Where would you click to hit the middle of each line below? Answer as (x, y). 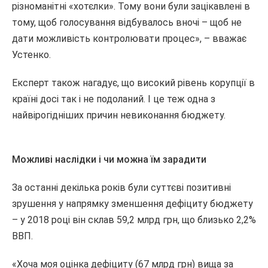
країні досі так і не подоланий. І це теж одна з (114, 99)
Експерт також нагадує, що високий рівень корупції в (133, 83)
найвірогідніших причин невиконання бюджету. (119, 115)
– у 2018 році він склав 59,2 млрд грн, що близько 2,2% (134, 220)
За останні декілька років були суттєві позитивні (121, 188)
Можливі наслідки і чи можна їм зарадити (109, 159)
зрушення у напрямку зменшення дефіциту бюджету (133, 204)
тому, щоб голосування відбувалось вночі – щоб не (127, 22)
